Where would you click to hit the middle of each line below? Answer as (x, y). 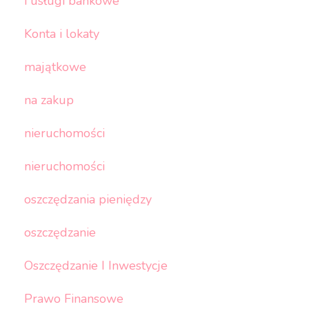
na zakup (49, 100)
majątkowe (55, 67)
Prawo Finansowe (73, 299)
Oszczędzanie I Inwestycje (96, 266)
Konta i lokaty (61, 34)
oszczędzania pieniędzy (88, 200)
